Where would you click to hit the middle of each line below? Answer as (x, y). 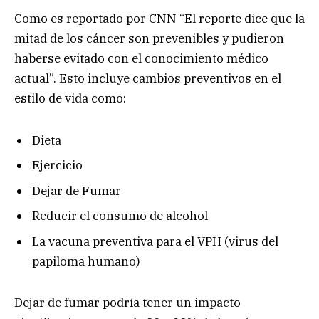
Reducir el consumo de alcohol (120, 216)
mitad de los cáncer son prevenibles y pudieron (149, 39)
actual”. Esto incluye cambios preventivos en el (148, 79)
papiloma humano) (86, 261)
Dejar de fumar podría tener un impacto (127, 303)
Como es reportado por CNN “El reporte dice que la (159, 19)
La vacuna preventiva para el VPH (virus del (155, 241)
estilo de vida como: (70, 99)
